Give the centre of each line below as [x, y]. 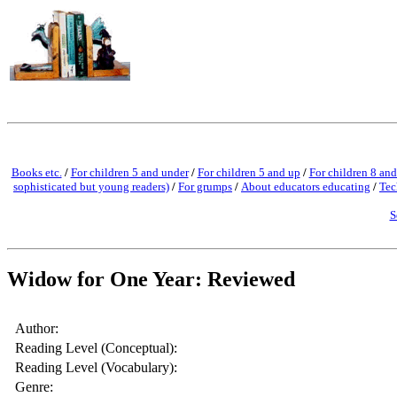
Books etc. [36, 172]
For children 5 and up [249, 172]
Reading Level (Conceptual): [96, 347]
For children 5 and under [129, 172]
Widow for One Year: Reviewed [151, 279]
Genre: [34, 386]
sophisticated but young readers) [91, 187]
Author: [37, 328]
